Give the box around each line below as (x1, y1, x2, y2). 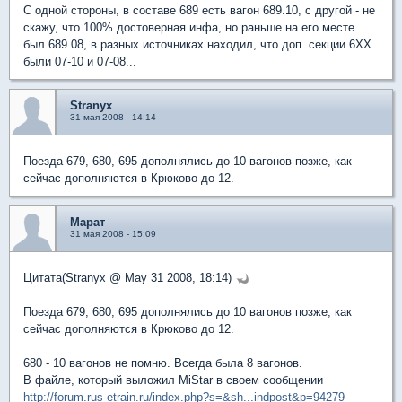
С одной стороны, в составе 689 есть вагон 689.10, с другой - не (23, 4, 375, 18)
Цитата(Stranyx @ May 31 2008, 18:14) (23, 271, 235, 285)
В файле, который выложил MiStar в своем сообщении (23, 373, 323, 388)
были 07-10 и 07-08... (23, 55, 136, 69)
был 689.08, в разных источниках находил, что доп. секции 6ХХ (23, 38, 371, 52)
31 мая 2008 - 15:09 (70, 229, 156, 240)
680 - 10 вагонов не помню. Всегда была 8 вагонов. (23, 356, 302, 371)
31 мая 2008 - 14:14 (70, 112, 156, 123)
